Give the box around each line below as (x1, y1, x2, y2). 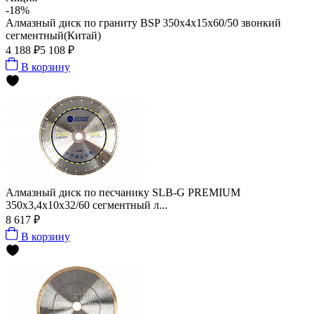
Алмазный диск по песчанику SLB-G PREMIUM (6, 186, 240, 198)
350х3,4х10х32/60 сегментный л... (6, 198, 168, 211)
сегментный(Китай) (6, 29, 101, 41)
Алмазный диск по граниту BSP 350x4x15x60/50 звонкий (6, 16, 281, 29)
